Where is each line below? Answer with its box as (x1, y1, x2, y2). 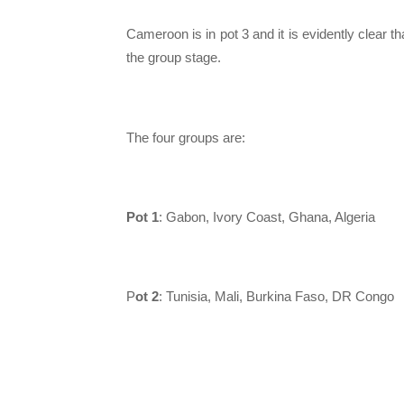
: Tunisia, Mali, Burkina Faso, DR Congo (159, 289, 394, 305)
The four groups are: (126, 129, 245, 145)
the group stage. (126, 50, 221, 66)
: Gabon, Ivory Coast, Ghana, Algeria (159, 209, 375, 225)
